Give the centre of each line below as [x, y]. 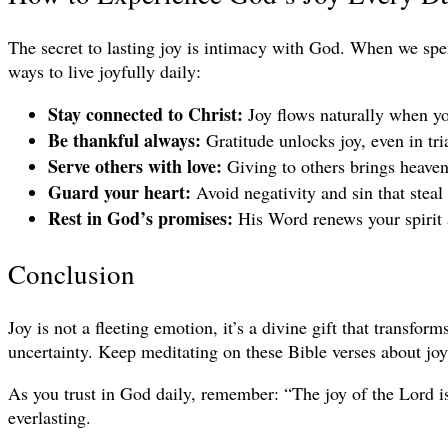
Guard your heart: [119, 192]
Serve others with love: [135, 166]
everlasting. [49, 417]
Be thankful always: [124, 140]
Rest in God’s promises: [140, 218]
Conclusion [71, 273]
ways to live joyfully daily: [104, 71]
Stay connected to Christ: [145, 114]
